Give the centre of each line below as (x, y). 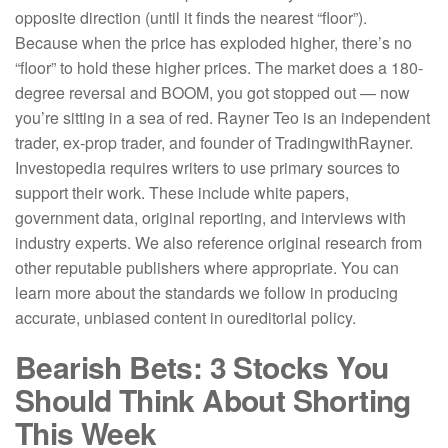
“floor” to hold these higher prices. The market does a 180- (219, 67)
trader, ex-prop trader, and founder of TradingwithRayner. (214, 142)
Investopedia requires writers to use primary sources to (207, 167)
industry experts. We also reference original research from (218, 242)
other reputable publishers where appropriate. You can (207, 267)
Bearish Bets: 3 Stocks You (202, 366)
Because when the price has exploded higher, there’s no (213, 42)
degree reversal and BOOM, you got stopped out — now (212, 92)
